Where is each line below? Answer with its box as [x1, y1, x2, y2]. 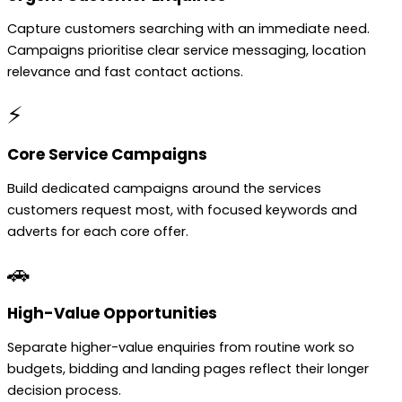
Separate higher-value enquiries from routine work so [7, 337, 354, 356]
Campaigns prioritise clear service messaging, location [7, 41, 366, 60]
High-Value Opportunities [7, 302, 217, 325]
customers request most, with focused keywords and [7, 200, 357, 219]
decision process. [7, 380, 121, 399]
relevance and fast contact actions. [7, 63, 243, 82]
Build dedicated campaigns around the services [7, 179, 321, 197]
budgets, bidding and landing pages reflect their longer [7, 359, 369, 378]
